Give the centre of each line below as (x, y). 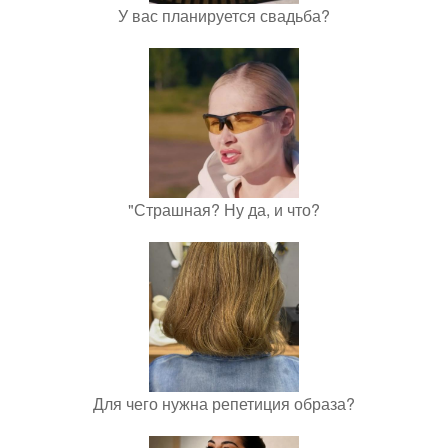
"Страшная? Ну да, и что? (224, 209)
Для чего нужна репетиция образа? (224, 403)
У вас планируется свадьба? (224, 15)
